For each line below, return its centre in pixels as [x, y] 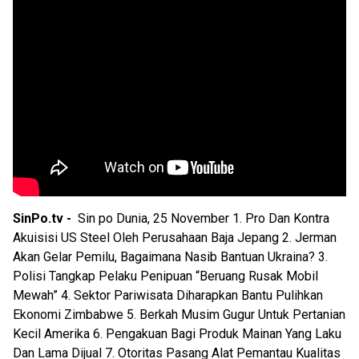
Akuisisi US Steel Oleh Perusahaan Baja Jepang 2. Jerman [175, 238]
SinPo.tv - [45, 219]
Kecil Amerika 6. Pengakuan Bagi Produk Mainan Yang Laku [177, 334]
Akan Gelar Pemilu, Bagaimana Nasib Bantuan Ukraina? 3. [170, 257]
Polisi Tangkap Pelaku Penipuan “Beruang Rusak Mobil [165, 276]
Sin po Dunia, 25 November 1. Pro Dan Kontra [204, 219]
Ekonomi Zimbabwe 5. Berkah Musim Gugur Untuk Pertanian [179, 315]
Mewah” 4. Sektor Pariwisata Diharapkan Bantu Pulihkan [168, 296]
